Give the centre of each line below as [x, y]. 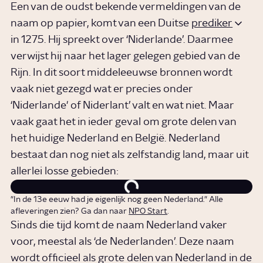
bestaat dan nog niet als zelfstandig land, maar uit [130, 155]
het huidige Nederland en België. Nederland [116, 139]
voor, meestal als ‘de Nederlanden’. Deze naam [122, 242]
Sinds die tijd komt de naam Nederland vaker [119, 226]
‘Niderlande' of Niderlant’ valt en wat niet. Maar [122, 106]
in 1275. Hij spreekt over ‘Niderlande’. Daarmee [122, 40]
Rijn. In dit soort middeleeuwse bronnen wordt [122, 73]
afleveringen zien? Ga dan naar [70, 212]
